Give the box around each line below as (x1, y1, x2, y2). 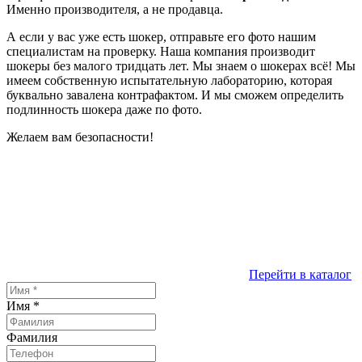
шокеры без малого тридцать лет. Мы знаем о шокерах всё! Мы (6, 59, 356, 74)
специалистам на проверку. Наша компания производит (6, 44, 315, 59)
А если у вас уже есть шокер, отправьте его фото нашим (6, 30, 316, 44)
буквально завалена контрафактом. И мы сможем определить (6, 88, 343, 103)
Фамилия (6, 330, 57, 345)
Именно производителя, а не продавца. (6, 2, 223, 17)
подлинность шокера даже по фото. (6, 103, 202, 117)
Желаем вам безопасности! (6, 130, 154, 145)
